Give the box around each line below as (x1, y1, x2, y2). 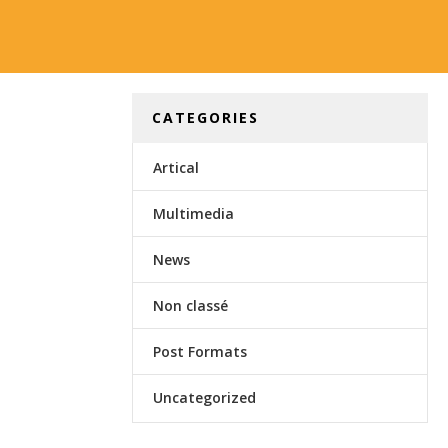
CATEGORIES (152, 108, 259, 127)
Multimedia (153, 204, 234, 223)
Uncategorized (153, 388, 256, 407)
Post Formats (153, 342, 247, 361)
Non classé (153, 296, 228, 315)
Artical (153, 158, 199, 177)
